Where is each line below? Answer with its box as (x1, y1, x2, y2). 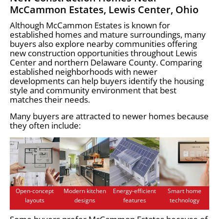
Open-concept (16, 186, 54, 195)
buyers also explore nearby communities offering (10, 38, 197, 49)
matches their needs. (10, 93, 90, 105)
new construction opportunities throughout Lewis (10, 47, 197, 59)
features (123, 196, 146, 204)
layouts (25, 196, 44, 204)
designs (74, 196, 95, 204)
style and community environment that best (10, 84, 176, 96)
